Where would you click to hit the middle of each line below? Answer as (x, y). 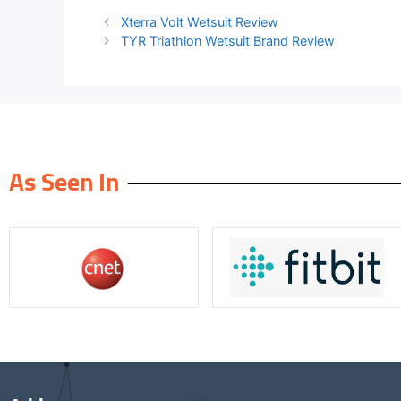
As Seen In (64, 184)
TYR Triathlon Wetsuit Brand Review (228, 41)
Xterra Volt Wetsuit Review (200, 22)
